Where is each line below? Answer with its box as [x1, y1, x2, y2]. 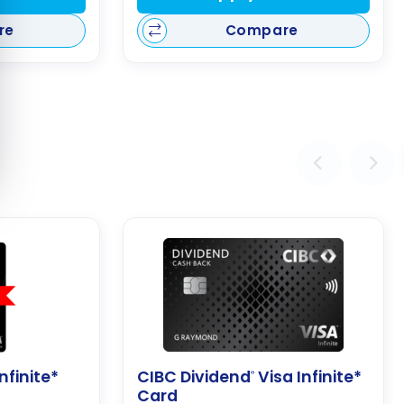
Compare [225, 21, 298, 41]
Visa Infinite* [254, 366, 363, 389]
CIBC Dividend [137, 366, 252, 389]
